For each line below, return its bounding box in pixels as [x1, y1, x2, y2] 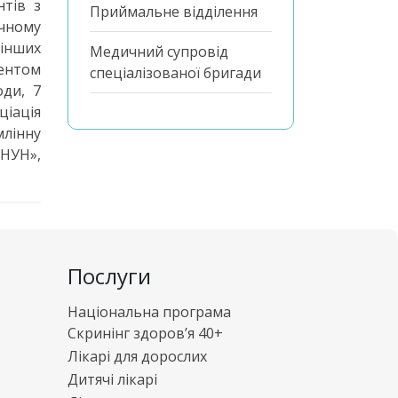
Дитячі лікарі [68, 370, 157, 389]
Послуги [68, 261, 151, 291]
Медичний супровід [90, 42, 228, 61]
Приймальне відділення [90, 2, 258, 21]
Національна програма [68, 302, 231, 322]
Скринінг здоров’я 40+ [68, 323, 223, 343]
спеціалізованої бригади [90, 63, 261, 83]
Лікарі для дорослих [68, 346, 207, 366]
